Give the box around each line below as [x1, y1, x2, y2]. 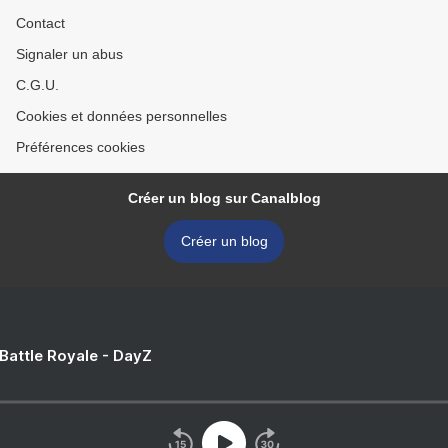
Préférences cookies [16, 138, 145, 155]
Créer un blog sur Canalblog [127, 189, 321, 206]
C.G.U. [16, 76, 59, 93]
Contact [16, 14, 65, 31]
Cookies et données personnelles [16, 107, 227, 124]
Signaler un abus [16, 45, 123, 62]
